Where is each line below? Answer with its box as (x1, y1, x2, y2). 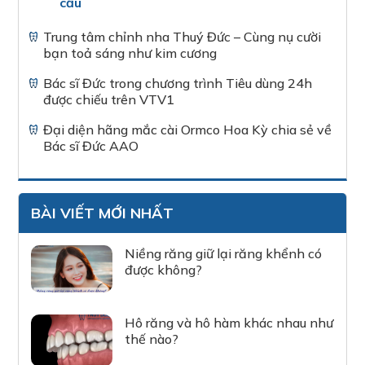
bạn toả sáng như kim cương (43, 44, 218, 61)
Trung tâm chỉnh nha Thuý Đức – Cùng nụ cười (43, 28, 322, 45)
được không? (125, 261, 203, 278)
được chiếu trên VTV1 (43, 90, 175, 108)
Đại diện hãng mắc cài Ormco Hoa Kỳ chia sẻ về (43, 121, 332, 138)
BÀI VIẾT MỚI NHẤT (31, 203, 174, 222)
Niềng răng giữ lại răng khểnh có (125, 244, 323, 262)
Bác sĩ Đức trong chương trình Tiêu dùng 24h (43, 74, 313, 91)
